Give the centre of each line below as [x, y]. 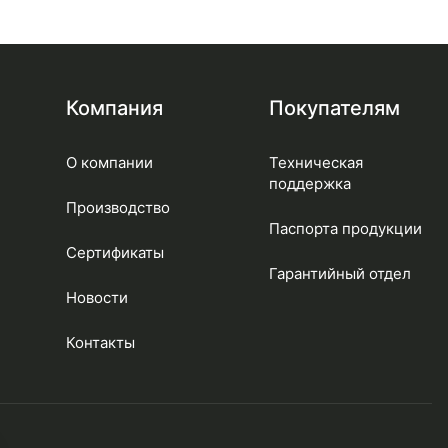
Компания [114, 108]
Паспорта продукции [345, 228]
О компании [109, 162]
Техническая [315, 162]
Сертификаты [114, 252]
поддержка [309, 183]
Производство [117, 207]
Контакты [100, 342]
